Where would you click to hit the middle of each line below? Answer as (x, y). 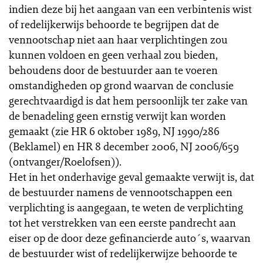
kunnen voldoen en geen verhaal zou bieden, (113, 55)
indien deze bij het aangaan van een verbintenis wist (130, 9)
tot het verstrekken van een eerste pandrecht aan (122, 222)
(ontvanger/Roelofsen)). (65, 161)
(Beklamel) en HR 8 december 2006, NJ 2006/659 (124, 146)
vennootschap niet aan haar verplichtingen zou (118, 39)
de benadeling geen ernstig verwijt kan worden (117, 116)
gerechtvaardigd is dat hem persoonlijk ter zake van (128, 100)
